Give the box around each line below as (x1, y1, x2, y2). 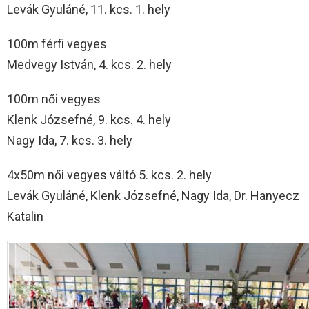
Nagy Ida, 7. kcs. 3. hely (7, 132, 132, 148)
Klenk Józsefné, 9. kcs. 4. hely (7, 112, 171, 127)
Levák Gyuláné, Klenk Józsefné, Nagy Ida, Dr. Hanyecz (7, 188, 299, 203)
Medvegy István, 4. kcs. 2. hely (7, 57, 172, 72)
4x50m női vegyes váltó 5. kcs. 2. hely (7, 167, 212, 182)
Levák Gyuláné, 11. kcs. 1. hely (7, 1, 170, 17)
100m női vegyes (7, 91, 101, 106)
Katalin (7, 208, 43, 223)
